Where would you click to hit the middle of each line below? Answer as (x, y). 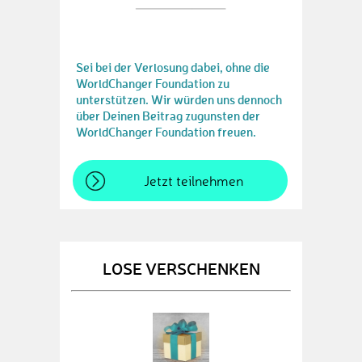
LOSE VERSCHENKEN (181, 268)
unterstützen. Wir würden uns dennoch (179, 99)
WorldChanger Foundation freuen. (166, 132)
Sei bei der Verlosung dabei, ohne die (173, 67)
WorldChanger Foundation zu (153, 83)
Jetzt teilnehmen (193, 181)
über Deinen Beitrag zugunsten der (168, 116)
